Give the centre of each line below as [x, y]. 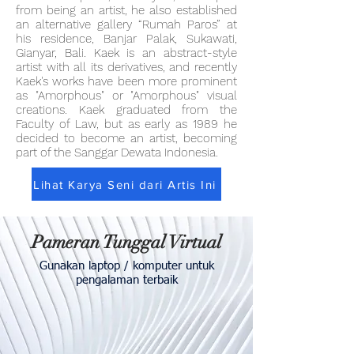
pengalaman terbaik [126, 280]
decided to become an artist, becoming [126, 138]
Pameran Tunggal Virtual [126, 242]
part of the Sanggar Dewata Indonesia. [117, 153]
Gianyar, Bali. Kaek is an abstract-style [126, 53]
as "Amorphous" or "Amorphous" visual [126, 96]
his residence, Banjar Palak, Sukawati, [126, 39]
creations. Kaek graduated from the [126, 110]
